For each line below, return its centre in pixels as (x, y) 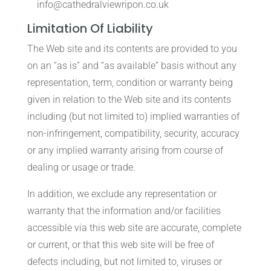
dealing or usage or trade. (81, 167)
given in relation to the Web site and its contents (129, 100)
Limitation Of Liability (90, 28)
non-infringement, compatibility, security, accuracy (133, 133)
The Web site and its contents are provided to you (132, 49)
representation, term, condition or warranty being (130, 83)
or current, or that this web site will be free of (120, 245)
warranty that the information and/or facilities (124, 211)
